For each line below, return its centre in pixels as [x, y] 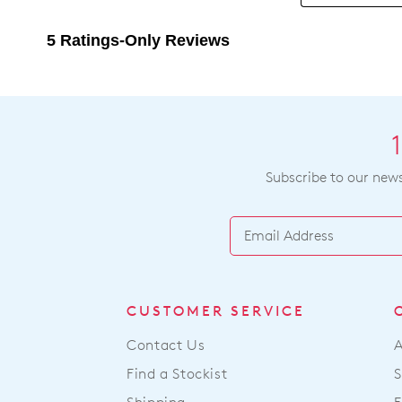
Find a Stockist [177, 373]
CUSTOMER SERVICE [216, 310]
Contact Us [166, 345]
